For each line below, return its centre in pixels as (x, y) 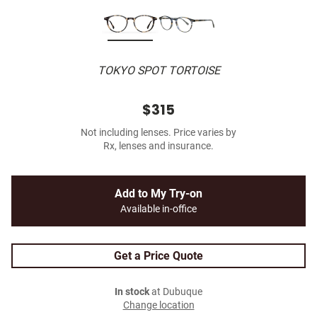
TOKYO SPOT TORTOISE (158, 71)
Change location (158, 306)
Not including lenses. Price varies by (158, 133)
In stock (132, 292)
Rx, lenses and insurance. (158, 146)
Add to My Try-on (158, 194)
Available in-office (158, 209)
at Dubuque (176, 292)
